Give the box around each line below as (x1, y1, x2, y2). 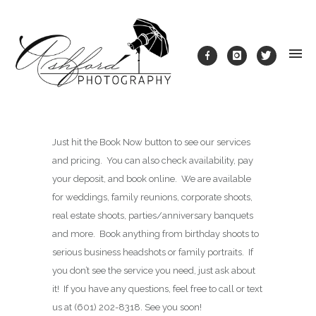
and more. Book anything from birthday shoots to (52, 228, 259, 239)
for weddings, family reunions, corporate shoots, (52, 191, 253, 202)
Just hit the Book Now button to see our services (52, 136, 250, 147)
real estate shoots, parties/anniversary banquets (52, 209, 253, 221)
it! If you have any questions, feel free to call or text (52, 283, 262, 294)
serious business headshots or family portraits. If (52, 246, 253, 257)
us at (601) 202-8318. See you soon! (52, 301, 202, 312)
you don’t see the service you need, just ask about (52, 265, 255, 276)
